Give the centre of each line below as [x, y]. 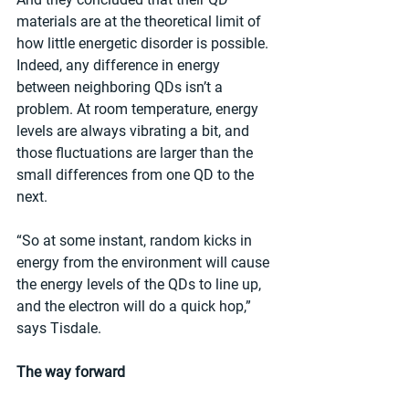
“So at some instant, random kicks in [136, 241]
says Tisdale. [59, 329]
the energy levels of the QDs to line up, [141, 285]
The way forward [71, 372]
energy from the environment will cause [145, 263]
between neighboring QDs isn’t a [121, 88]
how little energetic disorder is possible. [144, 44]
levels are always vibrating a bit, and [135, 131]
